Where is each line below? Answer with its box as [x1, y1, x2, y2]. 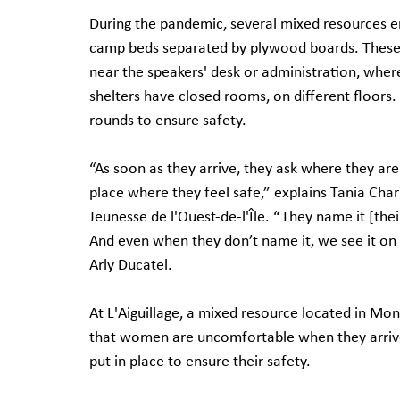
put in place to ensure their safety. [89, 354, 311, 371]
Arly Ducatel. [89, 257, 172, 275]
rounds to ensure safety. [89, 112, 246, 130]
